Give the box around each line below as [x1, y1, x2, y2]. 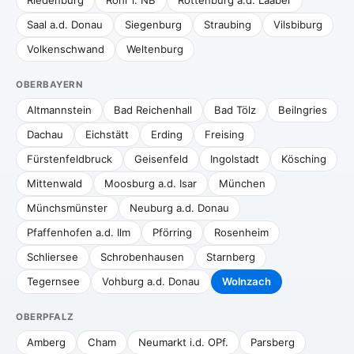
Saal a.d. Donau [27, 18, 103, 31]
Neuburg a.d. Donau [130, 201, 229, 214]
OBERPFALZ [16, 311, 74, 322]
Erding [151, 128, 183, 141]
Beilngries [278, 104, 327, 116]
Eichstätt [85, 128, 129, 141]
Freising [205, 128, 244, 141]
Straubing [204, 18, 251, 31]
